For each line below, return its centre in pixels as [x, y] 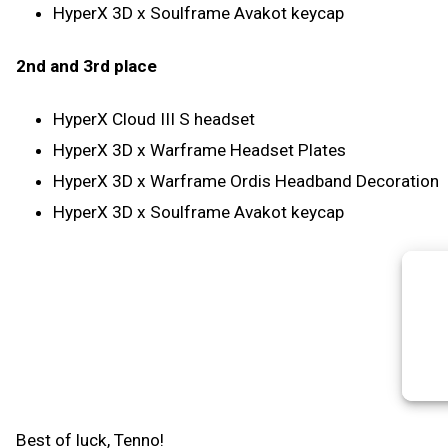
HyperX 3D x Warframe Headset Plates [200, 149]
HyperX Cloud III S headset [154, 118]
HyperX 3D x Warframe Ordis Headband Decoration [246, 180]
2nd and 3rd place [86, 65]
